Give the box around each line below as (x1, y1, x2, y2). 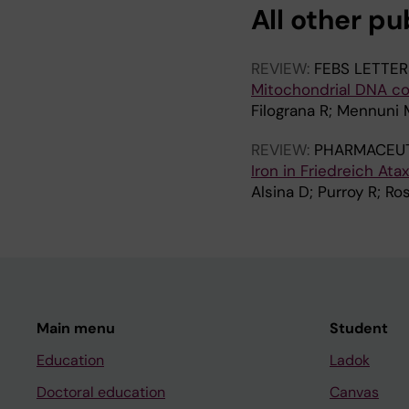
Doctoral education (37, 383, 165, 402)
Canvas (330, 383, 379, 402)
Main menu (37, 319, 115, 338)
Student (330, 319, 388, 338)
